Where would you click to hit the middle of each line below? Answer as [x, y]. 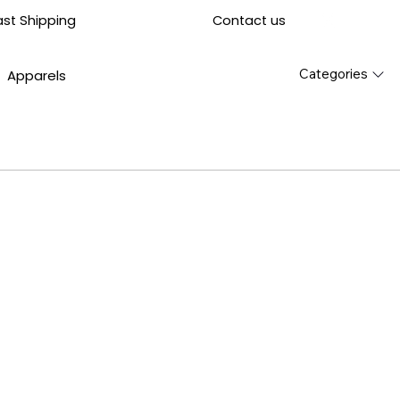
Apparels [37, 76]
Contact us [249, 20]
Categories [334, 74]
